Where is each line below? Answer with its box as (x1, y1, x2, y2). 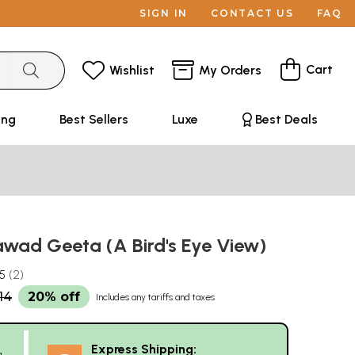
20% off (28, 289, 80, 304)
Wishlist (109, 62, 155, 78)
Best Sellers (59, 112, 128, 127)
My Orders (199, 62, 261, 78)
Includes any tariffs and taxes (96, 292, 215, 303)
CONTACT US (211, 7, 294, 19)
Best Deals (254, 112, 318, 127)
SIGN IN (139, 7, 189, 19)
